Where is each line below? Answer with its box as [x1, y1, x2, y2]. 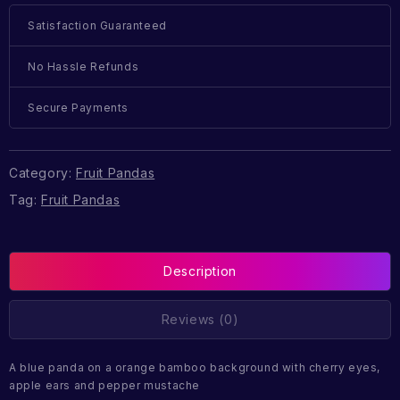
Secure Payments [28, 101, 129, 115]
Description [163, 263, 237, 279]
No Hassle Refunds [28, 60, 139, 74]
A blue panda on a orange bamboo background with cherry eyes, [9, 361, 381, 375]
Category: [9, 164, 76, 180]
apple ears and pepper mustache [9, 379, 201, 393]
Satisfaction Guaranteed [28, 19, 167, 33]
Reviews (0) [161, 312, 239, 328]
